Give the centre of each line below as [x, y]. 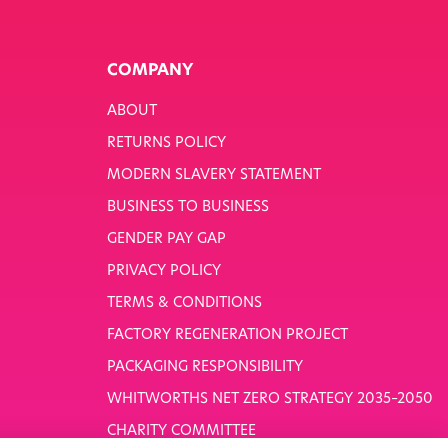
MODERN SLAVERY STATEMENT [213, 175]
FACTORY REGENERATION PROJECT [227, 335]
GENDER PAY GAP [166, 239]
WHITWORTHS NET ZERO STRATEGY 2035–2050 [269, 399]
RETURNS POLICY [166, 143]
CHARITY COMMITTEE [181, 431]
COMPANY [149, 70]
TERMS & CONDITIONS [184, 303]
